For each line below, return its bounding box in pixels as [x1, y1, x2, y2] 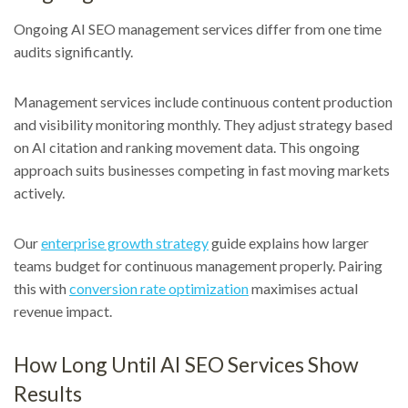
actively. [14, 184, 65, 202]
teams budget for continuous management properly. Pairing [14, 257, 382, 275]
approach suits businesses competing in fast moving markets [14, 161, 390, 179]
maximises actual [249, 280, 358, 298]
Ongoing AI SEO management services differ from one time [14, 20, 382, 38]
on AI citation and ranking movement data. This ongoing [14, 138, 360, 157]
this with [14, 280, 69, 298]
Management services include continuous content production [14, 93, 393, 111]
